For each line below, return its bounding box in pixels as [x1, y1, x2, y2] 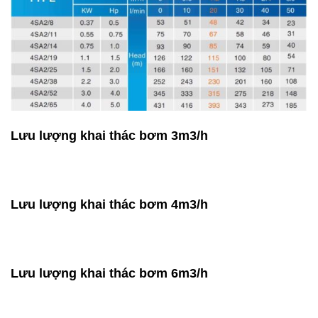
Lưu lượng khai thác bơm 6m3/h [11, 266, 208, 281]
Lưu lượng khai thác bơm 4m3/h [11, 197, 208, 212]
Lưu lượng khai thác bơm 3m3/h [11, 128, 208, 143]
